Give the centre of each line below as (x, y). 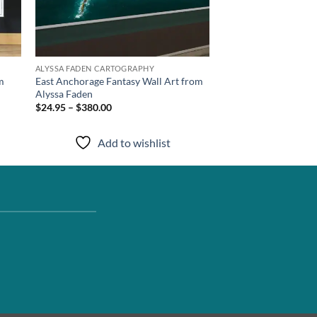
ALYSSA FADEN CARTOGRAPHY (95, 68)
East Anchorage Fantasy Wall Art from (119, 81)
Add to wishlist (134, 143)
